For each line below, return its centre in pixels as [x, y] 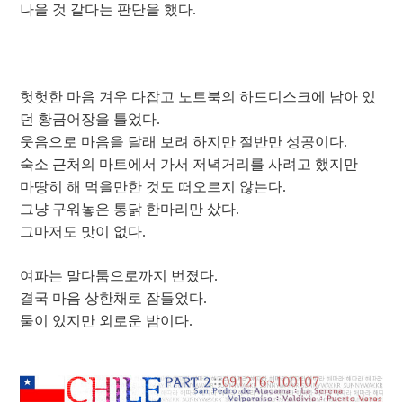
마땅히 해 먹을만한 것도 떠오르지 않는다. [153, 187]
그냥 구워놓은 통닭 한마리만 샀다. [130, 210]
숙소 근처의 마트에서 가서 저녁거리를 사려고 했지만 [189, 165]
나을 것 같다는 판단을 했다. [108, 10]
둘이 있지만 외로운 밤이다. [106, 321]
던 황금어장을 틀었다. [90, 120]
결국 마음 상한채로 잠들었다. [113, 299]
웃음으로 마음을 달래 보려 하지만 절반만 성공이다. [184, 142]
